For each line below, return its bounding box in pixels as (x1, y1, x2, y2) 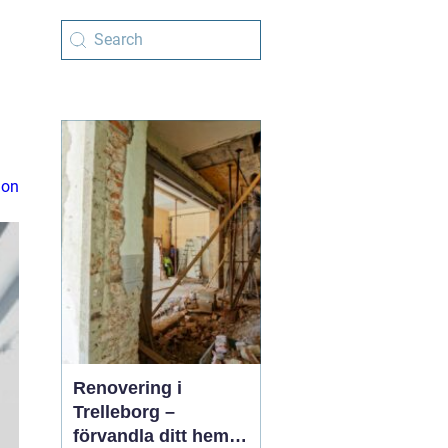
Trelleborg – (73, 402, 175, 422)
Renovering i (73, 378, 182, 398)
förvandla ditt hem (73, 426, 229, 446)
